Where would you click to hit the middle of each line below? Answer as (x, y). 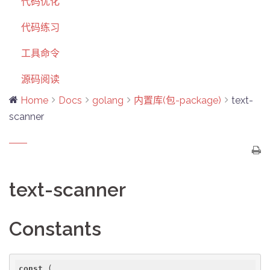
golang (108, 100)
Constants (55, 229)
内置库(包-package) (177, 100)
